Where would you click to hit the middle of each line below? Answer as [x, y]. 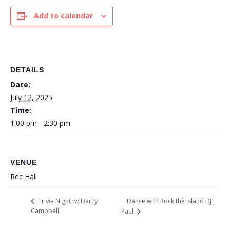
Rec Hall [24, 176]
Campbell [45, 211]
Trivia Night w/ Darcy [67, 201]
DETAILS [27, 70]
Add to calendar [63, 16]
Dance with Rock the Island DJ [169, 201]
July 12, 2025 [31, 97]
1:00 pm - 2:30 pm [40, 123]
